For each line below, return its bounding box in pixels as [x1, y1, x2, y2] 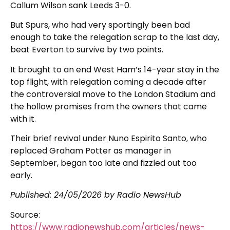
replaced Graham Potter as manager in [10, 144, 171, 157]
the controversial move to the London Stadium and [10, 88, 216, 100]
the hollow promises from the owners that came [10, 100, 207, 112]
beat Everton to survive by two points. [10, 44, 163, 56]
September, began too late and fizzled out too [10, 157, 197, 169]
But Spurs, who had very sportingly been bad [10, 19, 190, 31]
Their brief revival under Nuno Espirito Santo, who [10, 132, 207, 144]
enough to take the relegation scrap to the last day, [10, 31, 219, 44]
